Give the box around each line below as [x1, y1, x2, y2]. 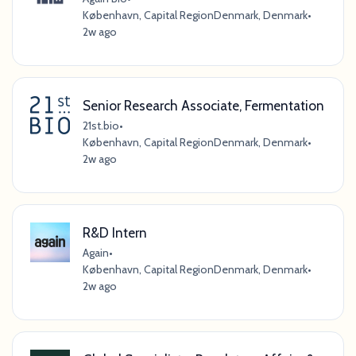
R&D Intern [82, 223, 147, 241]
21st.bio [82, 118, 119, 133]
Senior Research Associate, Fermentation [82, 96, 324, 114]
